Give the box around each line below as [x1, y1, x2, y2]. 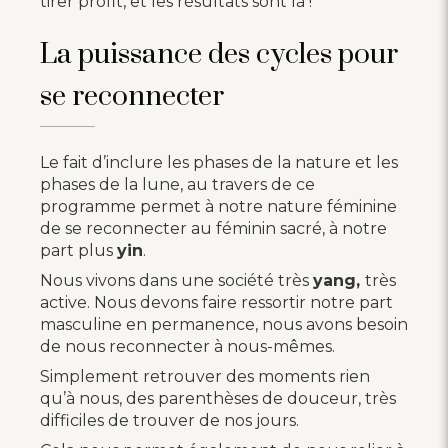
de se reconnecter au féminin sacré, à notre [40, 218, 387, 238]
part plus [40, 240, 117, 260]
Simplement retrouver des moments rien [40, 366, 370, 386]
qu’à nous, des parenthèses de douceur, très [40, 388, 396, 408]
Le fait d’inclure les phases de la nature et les [40, 152, 398, 172]
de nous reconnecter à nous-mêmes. [40, 336, 335, 356]
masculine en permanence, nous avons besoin [40, 314, 408, 334]
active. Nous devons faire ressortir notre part [40, 292, 393, 312]
